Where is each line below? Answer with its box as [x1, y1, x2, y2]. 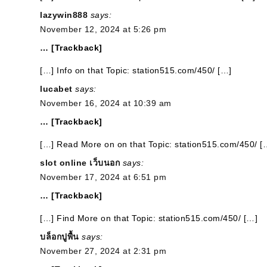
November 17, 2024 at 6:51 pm [40, 172, 166, 182]
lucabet [40, 84, 73, 94]
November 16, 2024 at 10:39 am [40, 98, 172, 108]
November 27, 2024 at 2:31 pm [40, 246, 166, 256]
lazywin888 [40, 10, 88, 20]
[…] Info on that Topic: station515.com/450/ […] [40, 66, 232, 75]
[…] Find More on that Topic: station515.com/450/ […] [40, 213, 257, 223]
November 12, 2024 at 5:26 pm [40, 24, 166, 34]
